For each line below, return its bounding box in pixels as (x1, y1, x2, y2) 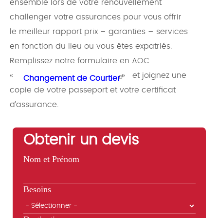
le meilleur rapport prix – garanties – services (10, 28, 188, 36)
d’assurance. (10, 101, 58, 109)
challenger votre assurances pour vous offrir (10, 13, 182, 21)
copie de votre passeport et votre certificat (10, 86, 176, 94)
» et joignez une (122, 72, 186, 80)
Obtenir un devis (23, 133, 139, 148)
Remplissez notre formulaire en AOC (10, 57, 149, 65)
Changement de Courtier (23, 74, 123, 83)
